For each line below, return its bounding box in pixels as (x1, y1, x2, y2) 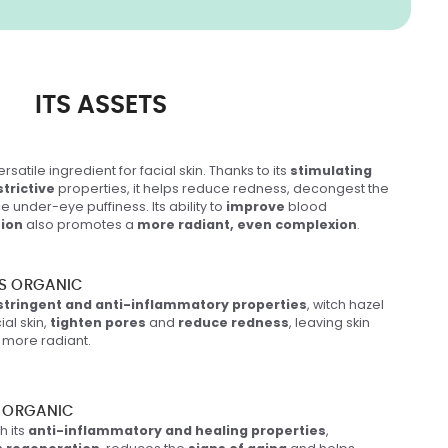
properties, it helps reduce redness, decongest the (55, 179, 389, 197)
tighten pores (50, 313, 146, 331)
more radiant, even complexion (134, 215, 357, 233)
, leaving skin (289, 313, 370, 331)
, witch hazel (307, 295, 384, 313)
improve (226, 197, 285, 215)
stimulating (290, 161, 372, 179)
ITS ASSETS (35, 86, 167, 122)
